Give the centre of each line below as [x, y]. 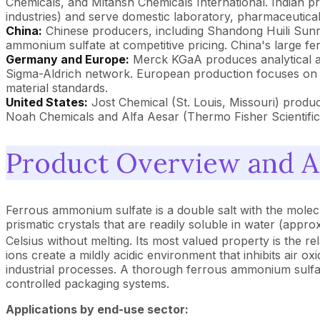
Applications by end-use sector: [97, 310]
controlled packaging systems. [87, 284]
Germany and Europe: [67, 59]
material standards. [57, 87]
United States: [47, 102]
